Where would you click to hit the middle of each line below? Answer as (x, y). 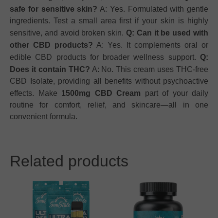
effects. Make (36, 93)
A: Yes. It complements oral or (151, 45)
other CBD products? (51, 45)
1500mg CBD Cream (101, 93)
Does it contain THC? (50, 69)
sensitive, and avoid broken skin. (68, 33)
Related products (69, 161)
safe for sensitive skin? (54, 9)
